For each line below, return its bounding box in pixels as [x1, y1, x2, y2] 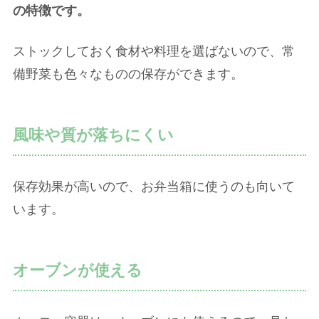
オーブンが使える [13, 261, 142, 280]
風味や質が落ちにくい [13, 126, 174, 145]
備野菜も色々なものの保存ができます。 [13, 67, 244, 82]
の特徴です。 [13, 4, 90, 19]
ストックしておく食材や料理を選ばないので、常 [13, 44, 295, 59]
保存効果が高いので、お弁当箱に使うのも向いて [13, 179, 295, 194]
